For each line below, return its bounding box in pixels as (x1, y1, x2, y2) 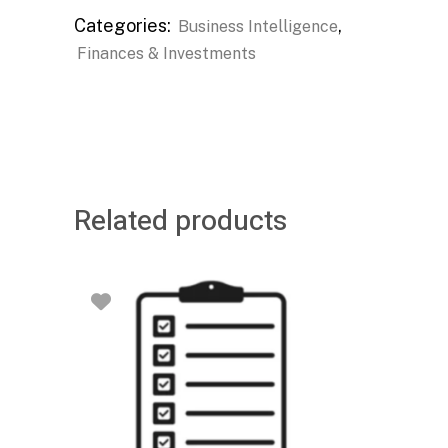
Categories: (74, 14, 175, 36)
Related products (74, 200, 287, 242)
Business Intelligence (178, 16, 338, 36)
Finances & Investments (77, 43, 256, 63)
